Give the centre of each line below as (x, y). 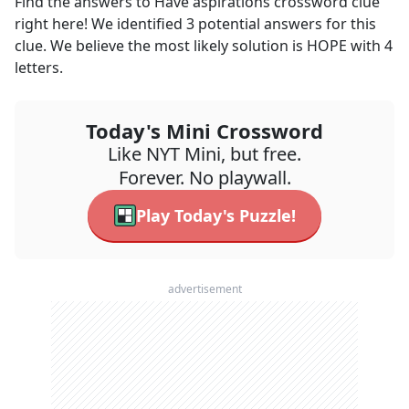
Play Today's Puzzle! (215, 215)
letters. (39, 68)
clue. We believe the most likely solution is (161, 46)
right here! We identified (100, 24)
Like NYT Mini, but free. (204, 154)
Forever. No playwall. (204, 178)
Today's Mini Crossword (204, 131)
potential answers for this (285, 24)
